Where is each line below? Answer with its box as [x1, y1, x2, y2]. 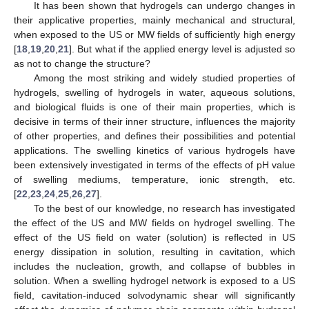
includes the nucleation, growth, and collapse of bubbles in [14, 260, 295, 272]
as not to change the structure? [14, 57, 150, 69]
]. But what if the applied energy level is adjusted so [69, 43, 295, 54]
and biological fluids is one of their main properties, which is [14, 101, 295, 112]
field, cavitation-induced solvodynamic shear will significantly [14, 289, 295, 301]
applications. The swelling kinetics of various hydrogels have [14, 144, 295, 156]
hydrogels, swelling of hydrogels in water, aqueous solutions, [14, 86, 295, 98]
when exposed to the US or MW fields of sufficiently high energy [14, 28, 295, 40]
